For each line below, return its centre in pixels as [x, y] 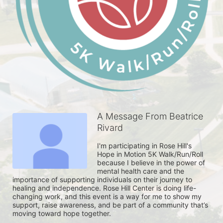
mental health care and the [141, 171]
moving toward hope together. [63, 213]
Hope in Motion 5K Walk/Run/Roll [150, 154]
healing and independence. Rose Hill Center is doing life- [104, 188]
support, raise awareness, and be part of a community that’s [110, 205]
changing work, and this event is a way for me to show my [107, 196]
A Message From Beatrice [150, 116]
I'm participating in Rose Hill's [144, 145]
